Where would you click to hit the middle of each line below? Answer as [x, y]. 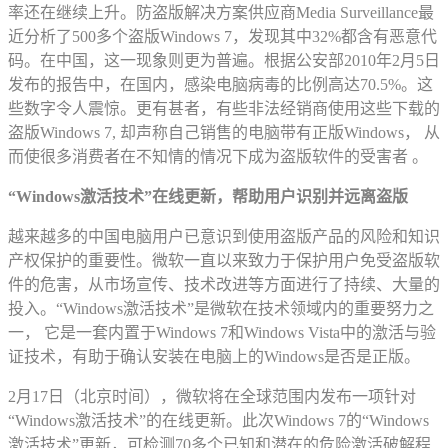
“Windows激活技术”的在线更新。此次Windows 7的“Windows [218, 421]
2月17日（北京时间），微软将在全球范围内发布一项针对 [212, 397]
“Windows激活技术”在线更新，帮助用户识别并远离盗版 [208, 197]
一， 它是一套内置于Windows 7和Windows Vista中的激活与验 [222, 333]
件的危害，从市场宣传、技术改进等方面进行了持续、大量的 [224, 285]
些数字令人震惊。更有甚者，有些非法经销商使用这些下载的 [224, 109]
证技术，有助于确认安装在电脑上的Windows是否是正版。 [214, 357]
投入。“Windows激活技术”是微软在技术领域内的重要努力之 [221, 309]
